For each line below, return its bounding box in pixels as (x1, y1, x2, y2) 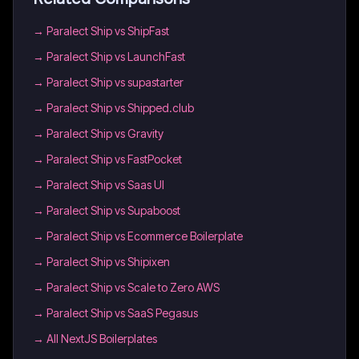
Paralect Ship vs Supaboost (46, 204, 180, 217)
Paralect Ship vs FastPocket (46, 152, 182, 166)
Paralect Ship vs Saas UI (46, 178, 164, 192)
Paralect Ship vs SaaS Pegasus (46, 306, 198, 320)
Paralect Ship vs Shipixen (46, 255, 170, 268)
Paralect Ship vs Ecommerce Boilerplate (46, 229, 243, 243)
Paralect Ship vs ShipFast (46, 24, 169, 38)
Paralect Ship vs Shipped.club (46, 101, 194, 115)
